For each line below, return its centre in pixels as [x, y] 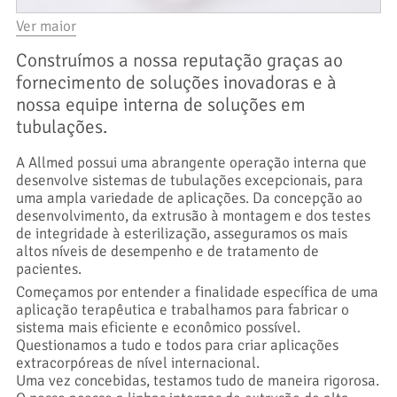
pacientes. [48, 269]
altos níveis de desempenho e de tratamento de [167, 251]
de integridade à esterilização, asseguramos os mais [181, 233]
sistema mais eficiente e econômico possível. [158, 327]
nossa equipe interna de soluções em [160, 104]
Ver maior [46, 26]
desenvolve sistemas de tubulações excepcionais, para [189, 180]
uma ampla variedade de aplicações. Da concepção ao [189, 198]
